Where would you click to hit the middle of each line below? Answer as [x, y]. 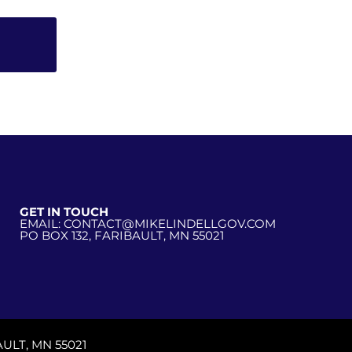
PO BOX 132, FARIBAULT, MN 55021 [122, 236]
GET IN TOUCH [64, 212]
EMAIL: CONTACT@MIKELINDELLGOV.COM [148, 224]
